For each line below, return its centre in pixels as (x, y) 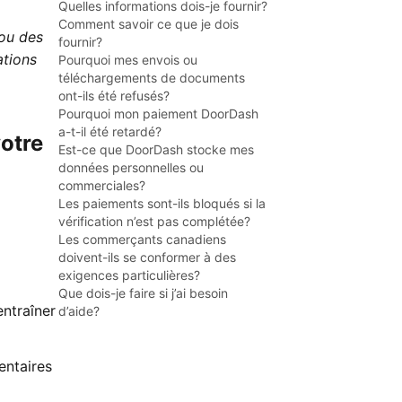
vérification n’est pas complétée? (154, 221)
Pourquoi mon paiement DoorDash (158, 114)
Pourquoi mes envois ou (128, 60)
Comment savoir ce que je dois (149, 24)
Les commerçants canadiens (142, 239)
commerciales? (102, 185)
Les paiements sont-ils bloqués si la (162, 203)
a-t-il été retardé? (110, 131)
